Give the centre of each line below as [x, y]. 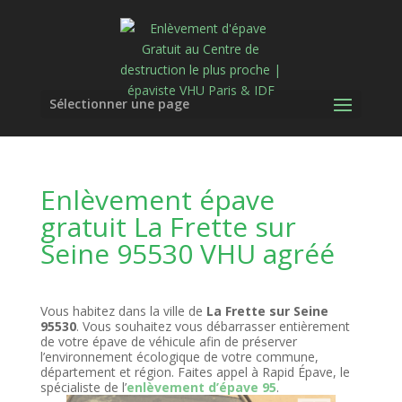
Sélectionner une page [119, 104]
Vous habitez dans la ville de [123, 311]
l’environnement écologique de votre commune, [179, 357]
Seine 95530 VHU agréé [187, 253]
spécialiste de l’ [83, 387]
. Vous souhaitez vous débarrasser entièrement [213, 326]
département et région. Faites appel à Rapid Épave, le [195, 372]
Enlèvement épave [157, 200]
